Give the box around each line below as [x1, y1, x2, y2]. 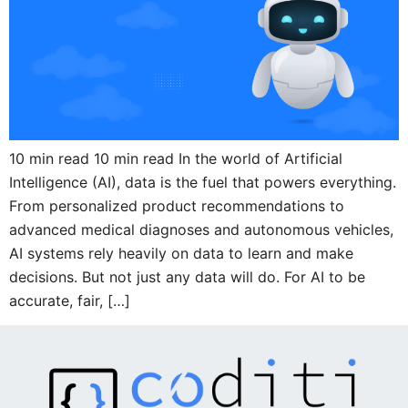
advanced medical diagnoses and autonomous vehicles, [9, 220, 393, 239]
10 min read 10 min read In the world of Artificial [9, 149, 342, 168]
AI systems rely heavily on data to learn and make [9, 244, 353, 262]
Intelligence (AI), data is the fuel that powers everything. [9, 173, 396, 191]
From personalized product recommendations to [9, 197, 344, 215]
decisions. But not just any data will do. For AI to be [9, 268, 365, 286]
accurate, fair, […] [9, 291, 130, 310]
